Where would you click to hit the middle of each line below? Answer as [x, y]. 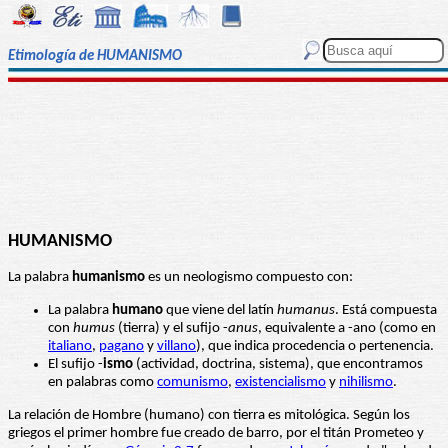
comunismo [192, 383]
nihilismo [366, 383]
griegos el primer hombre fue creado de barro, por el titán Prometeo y [216, 434]
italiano [70, 347]
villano [176, 347]
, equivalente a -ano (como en [347, 329]
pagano [121, 347]
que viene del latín [220, 311]
